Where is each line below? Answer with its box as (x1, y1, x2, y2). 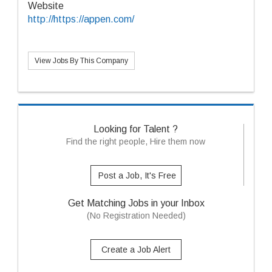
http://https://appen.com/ (28, 14, 134, 24)
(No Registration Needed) (86, 211, 186, 220)
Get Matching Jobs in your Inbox (67, 198, 205, 208)
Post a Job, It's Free (98, 171, 176, 180)
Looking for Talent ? (93, 124, 178, 134)
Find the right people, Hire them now (66, 137, 205, 146)
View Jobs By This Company (35, 56, 128, 65)
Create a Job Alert (101, 245, 171, 254)
